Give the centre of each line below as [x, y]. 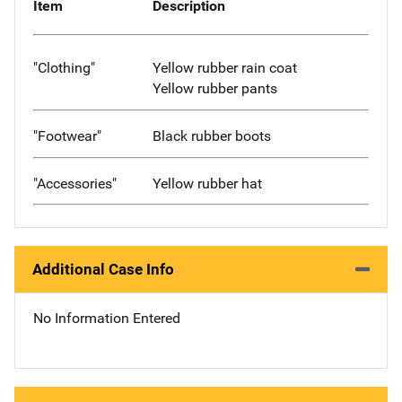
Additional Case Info [103, 270]
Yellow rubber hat [207, 183]
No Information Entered [107, 319]
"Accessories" [75, 183]
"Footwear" [67, 135]
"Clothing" [64, 67]
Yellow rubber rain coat [224, 67]
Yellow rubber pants [214, 88]
